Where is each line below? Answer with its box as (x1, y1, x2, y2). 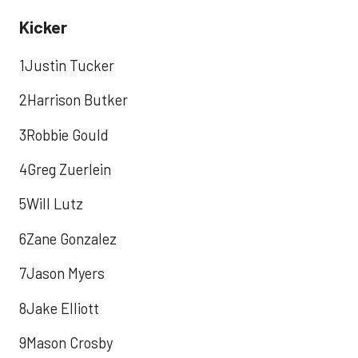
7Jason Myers (19, 265, 105, 283)
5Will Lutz (19, 195, 83, 213)
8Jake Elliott (19, 299, 99, 317)
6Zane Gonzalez (19, 229, 117, 248)
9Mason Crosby (19, 333, 113, 352)
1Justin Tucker (19, 56, 114, 74)
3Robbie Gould (19, 125, 109, 144)
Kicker (19, 16, 67, 38)
